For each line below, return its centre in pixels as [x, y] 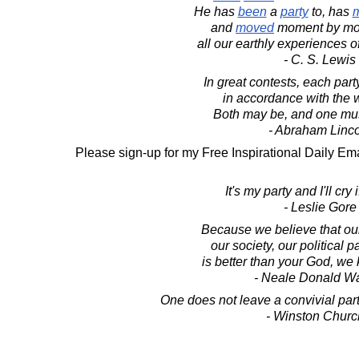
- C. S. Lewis [320, 60]
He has [216, 12]
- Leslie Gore [320, 207]
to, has [330, 12]
